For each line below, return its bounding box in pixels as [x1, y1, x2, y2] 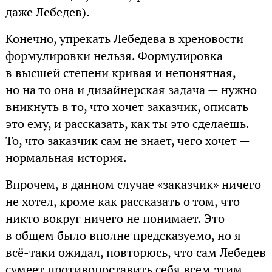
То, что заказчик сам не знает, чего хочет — [5, 132, 250, 149]
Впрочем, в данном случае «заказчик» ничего [5, 176, 261, 192]
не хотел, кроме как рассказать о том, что [5, 193, 240, 209]
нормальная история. [5, 149, 127, 166]
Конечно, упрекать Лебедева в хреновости [5, 30, 243, 47]
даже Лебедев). [5, 4, 90, 20]
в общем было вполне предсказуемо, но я [5, 227, 241, 243]
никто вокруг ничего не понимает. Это [5, 210, 225, 226]
